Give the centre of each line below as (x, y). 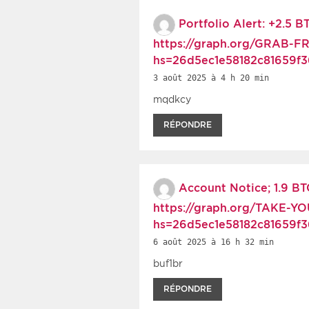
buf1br (168, 263)
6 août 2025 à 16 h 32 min (213, 242)
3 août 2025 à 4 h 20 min (211, 78)
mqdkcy (172, 99)
